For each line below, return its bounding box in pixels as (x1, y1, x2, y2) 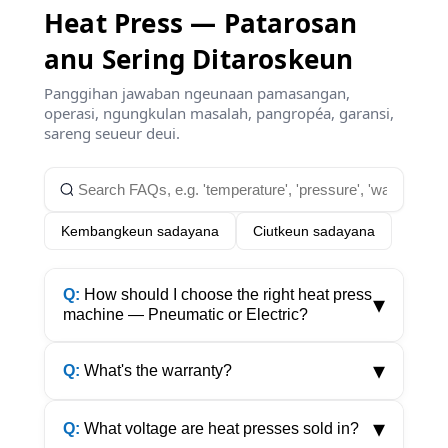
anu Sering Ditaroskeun (44, 41, 354, 77)
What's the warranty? (80, 362, 232, 379)
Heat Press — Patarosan (44, 5, 358, 41)
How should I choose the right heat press (80, 286, 372, 303)
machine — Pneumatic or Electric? (63, 306, 308, 323)
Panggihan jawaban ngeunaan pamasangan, (44, 83, 350, 103)
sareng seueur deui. (44, 123, 180, 143)
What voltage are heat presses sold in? (80, 420, 359, 437)
